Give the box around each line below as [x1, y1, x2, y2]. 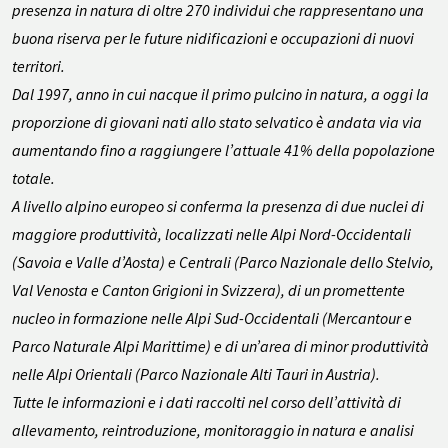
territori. [12, 56, 65, 77]
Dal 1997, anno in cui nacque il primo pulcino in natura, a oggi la [12, 84, 429, 105]
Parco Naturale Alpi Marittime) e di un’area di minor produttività [12, 336, 429, 357]
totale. [12, 168, 55, 189]
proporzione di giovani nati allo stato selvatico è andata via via [12, 112, 422, 133]
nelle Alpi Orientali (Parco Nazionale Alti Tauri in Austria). [12, 364, 380, 385]
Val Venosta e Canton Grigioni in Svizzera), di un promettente [12, 280, 405, 301]
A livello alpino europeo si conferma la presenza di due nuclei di [12, 196, 424, 217]
